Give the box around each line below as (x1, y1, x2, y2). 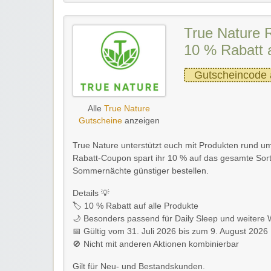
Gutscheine (78, 116, 122, 125)
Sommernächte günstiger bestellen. (73, 166, 209, 175)
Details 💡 (73, 188, 109, 198)
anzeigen (122, 116, 160, 125)
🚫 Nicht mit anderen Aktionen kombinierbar (73, 239, 239, 249)
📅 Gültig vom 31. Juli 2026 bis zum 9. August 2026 (73, 226, 268, 236)
